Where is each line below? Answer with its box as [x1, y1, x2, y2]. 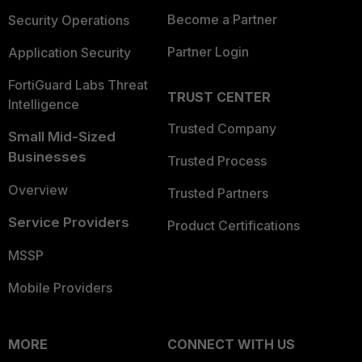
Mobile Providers [8, 279, 112, 296]
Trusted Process [166, 152, 267, 169]
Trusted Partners [166, 184, 268, 201]
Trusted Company [166, 120, 276, 137]
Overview [8, 181, 68, 198]
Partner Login [166, 43, 249, 60]
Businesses [8, 148, 86, 165]
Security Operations [8, 11, 129, 28]
